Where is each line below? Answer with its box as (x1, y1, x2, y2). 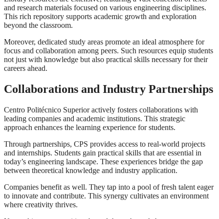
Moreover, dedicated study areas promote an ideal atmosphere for (4, 37, 204, 46)
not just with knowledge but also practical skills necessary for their (4, 55, 208, 64)
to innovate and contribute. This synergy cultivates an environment (4, 191, 209, 200)
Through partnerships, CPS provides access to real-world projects (4, 139, 205, 148)
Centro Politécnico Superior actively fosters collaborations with (4, 105, 198, 114)
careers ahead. (4, 64, 47, 72)
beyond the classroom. (4, 21, 73, 29)
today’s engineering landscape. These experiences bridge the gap (4, 157, 203, 166)
